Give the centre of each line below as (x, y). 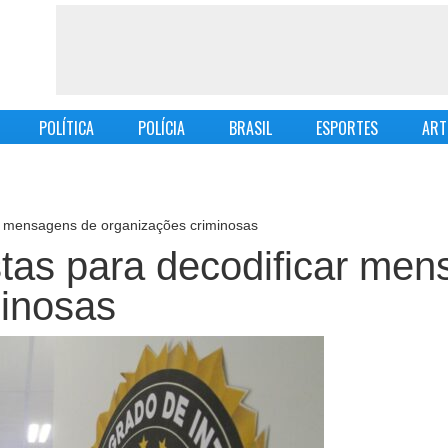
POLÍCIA (161, 128)
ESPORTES (346, 128)
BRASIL (250, 128)
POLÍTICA (66, 128)
